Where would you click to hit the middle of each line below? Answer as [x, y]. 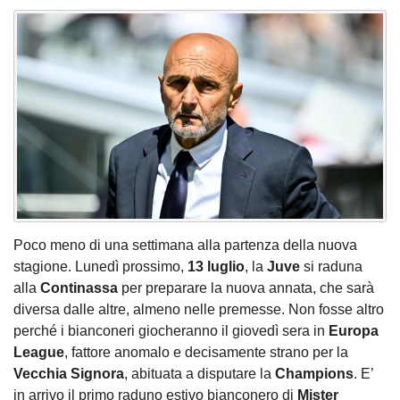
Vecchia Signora [69, 374]
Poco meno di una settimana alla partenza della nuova [185, 246]
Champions [314, 374]
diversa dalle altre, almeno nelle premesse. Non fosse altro [199, 310]
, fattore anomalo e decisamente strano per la [206, 353]
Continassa [79, 288]
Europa [354, 331]
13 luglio [216, 267]
